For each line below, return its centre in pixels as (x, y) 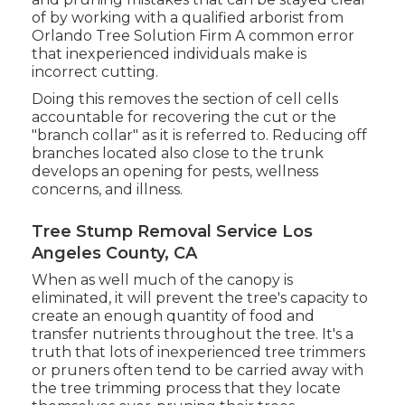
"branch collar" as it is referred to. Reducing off (199, 136)
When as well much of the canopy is (162, 280)
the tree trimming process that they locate (186, 389)
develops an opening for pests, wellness (174, 172)
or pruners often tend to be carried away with (197, 371)
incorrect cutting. (94, 72)
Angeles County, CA (114, 254)
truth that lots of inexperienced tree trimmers (198, 353)
